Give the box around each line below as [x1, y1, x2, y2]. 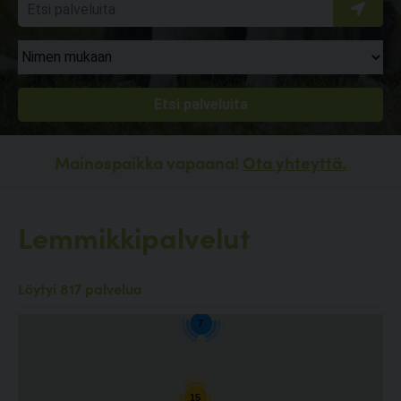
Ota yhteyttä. [243, 150, 346, 174]
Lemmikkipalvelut [18, 217, 251, 257]
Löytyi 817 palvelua [18, 278, 142, 299]
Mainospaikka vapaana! [55, 150, 243, 174]
